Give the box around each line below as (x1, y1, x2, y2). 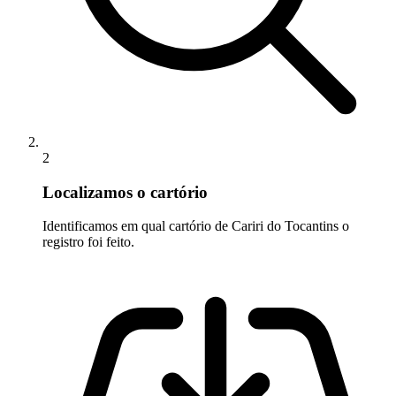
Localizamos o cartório (42, 182, 208, 202)
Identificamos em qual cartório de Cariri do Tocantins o (42, 218, 349, 234)
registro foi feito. (42, 234, 134, 250)
